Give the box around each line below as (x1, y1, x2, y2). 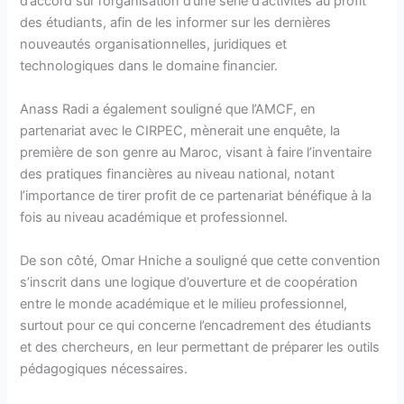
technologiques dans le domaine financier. (20, 57, 279, 74)
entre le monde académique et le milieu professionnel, (20, 295, 348, 312)
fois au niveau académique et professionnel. (20, 208, 289, 225)
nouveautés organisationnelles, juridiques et (20, 35, 288, 52)
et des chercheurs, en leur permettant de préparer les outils (20, 338, 381, 355)
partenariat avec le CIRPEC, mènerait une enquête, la (20, 122, 341, 139)
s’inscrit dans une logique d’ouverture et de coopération (20, 273, 359, 290)
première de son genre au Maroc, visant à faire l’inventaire (20, 143, 372, 161)
